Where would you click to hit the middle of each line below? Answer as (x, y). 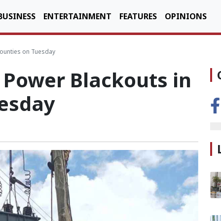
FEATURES (138, 16)
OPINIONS (186, 16)
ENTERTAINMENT (77, 16)
